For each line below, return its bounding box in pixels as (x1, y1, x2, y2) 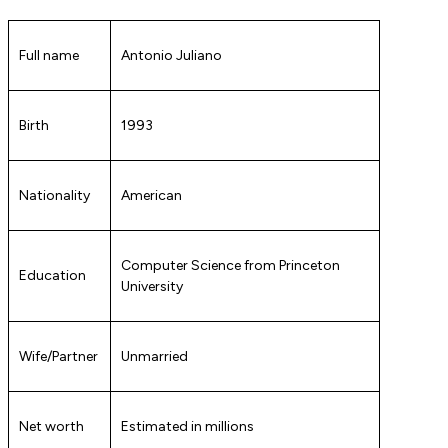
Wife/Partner (19, 348, 98, 366)
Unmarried (121, 348, 188, 366)
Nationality (19, 187, 90, 205)
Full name (19, 47, 79, 65)
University (121, 278, 183, 296)
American (121, 187, 182, 205)
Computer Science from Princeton (121, 257, 340, 275)
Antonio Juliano (121, 47, 222, 65)
